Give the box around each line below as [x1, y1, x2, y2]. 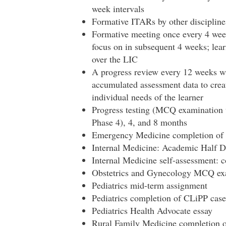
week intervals [91, 3, 144, 15]
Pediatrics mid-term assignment [91, 179, 207, 191]
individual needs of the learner [91, 91, 203, 103]
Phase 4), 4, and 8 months [91, 116, 187, 128]
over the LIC [91, 53, 138, 65]
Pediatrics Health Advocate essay [91, 204, 212, 216]
